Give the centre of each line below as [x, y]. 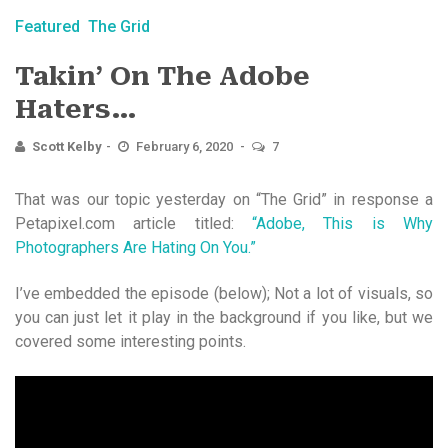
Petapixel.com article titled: [133, 223]
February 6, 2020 [186, 146]
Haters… [76, 108]
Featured [47, 26]
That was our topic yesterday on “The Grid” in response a [224, 199]
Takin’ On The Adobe [162, 75]
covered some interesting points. [130, 341]
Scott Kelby [67, 146]
